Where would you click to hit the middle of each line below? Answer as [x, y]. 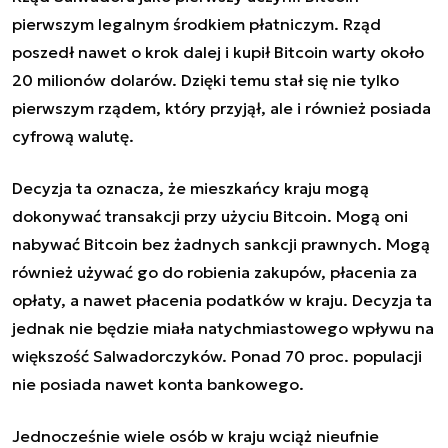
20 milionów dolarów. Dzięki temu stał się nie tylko [205, 79]
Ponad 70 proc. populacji [326, 355]
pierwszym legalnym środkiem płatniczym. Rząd [196, 23]
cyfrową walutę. [73, 135]
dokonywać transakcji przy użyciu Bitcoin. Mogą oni [210, 215]
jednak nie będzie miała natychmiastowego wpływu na [223, 327]
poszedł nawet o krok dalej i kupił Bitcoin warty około [218, 51]
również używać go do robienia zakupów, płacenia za [214, 271]
